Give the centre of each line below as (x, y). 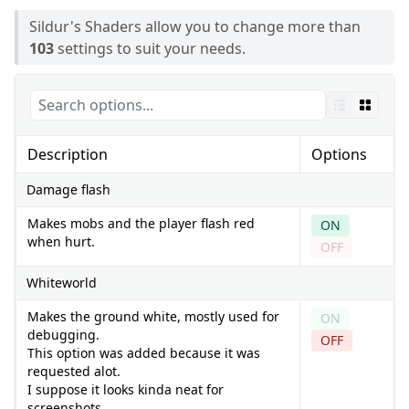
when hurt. (61, 241)
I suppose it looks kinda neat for (126, 389)
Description (68, 154)
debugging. (63, 334)
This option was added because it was (144, 352)
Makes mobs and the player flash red (141, 223)
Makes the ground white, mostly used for (153, 316)
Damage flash (68, 189)
